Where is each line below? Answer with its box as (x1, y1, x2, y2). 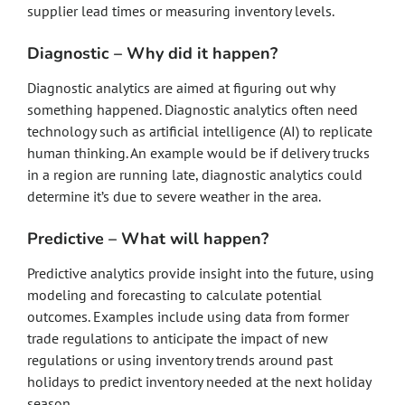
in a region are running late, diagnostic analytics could (27, 165, 363, 184)
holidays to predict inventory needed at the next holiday (27, 372, 371, 391)
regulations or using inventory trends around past (27, 351, 333, 369)
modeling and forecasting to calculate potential (27, 286, 322, 304)
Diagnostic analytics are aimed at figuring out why (27, 79, 334, 97)
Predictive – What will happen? (27, 228, 268, 250)
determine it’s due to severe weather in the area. (27, 187, 324, 205)
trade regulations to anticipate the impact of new (27, 329, 328, 347)
